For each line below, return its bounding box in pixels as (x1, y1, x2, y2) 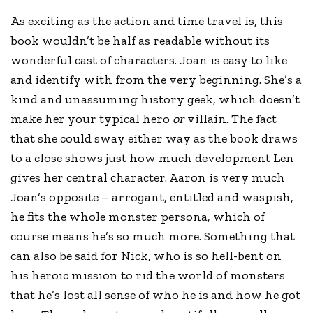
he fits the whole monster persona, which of (10, 208, 265, 224)
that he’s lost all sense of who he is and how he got (10, 286, 301, 303)
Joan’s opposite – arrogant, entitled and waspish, (10, 189, 294, 205)
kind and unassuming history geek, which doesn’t (10, 91, 300, 107)
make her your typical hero (10, 110, 173, 126)
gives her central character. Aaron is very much (10, 169, 286, 185)
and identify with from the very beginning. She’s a (10, 71, 303, 87)
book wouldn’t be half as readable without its (10, 32, 270, 48)
